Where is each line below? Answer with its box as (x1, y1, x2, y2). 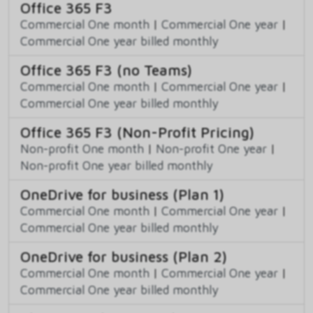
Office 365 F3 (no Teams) (20, 61, 192, 79)
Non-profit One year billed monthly (20, 158, 213, 173)
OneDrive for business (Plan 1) (20, 186, 224, 203)
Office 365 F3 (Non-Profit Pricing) (20, 124, 254, 141)
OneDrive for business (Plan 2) (20, 248, 227, 265)
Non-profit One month (20, 141, 144, 156)
